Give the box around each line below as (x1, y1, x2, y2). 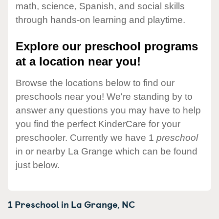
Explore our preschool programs (16, 40, 198, 53)
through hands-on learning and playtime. (16, 15, 185, 25)
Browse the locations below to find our (16, 77, 175, 88)
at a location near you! (16, 55, 141, 68)
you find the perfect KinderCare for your (16, 118, 180, 129)
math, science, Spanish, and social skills (16, 1, 185, 12)
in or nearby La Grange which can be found (16, 146, 197, 156)
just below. (16, 159, 60, 170)
